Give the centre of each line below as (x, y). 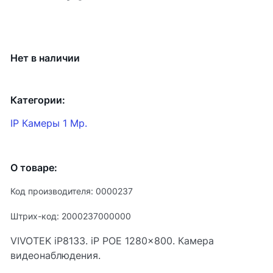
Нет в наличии (45, 58)
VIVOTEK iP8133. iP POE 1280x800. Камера (112, 241)
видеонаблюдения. (55, 255)
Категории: (38, 100)
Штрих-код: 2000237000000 (71, 216)
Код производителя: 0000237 (72, 191)
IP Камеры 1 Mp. (49, 123)
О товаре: (34, 168)
